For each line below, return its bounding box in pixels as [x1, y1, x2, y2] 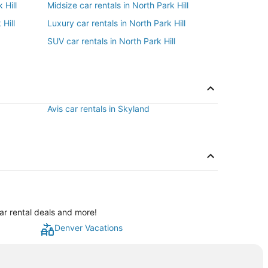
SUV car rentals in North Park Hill [47, 36, 175, 46]
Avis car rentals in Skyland [47, 103, 150, 114]
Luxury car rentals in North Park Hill [47, 18, 185, 28]
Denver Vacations [54, 223, 123, 233]
